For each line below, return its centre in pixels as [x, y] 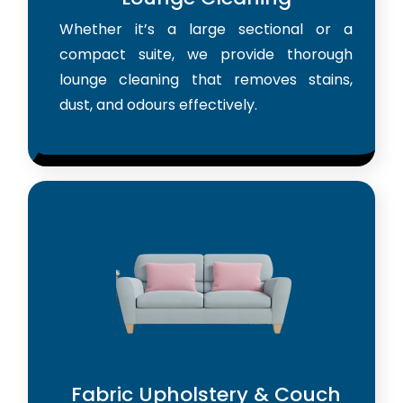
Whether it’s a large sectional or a [206, 29]
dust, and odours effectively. [158, 104]
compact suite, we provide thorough [206, 54]
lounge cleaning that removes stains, [206, 79]
